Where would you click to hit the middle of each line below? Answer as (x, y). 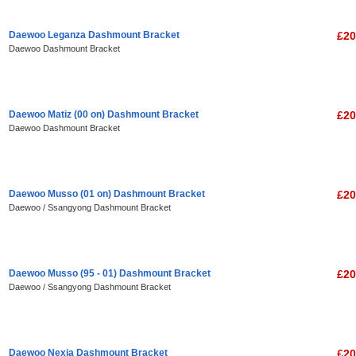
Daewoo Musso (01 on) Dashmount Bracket (107, 194)
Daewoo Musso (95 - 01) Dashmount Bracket (110, 273)
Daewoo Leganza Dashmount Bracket (94, 35)
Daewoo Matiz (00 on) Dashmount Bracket (104, 114)
